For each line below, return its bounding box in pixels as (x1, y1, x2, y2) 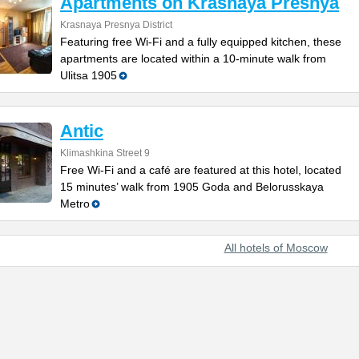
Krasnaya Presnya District (60, 19, 172, 30)
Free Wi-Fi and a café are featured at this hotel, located (60, 163, 341, 176)
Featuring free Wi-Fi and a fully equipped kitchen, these (60, 35, 341, 48)
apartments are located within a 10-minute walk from (60, 52, 326, 65)
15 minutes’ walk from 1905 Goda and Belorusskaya (60, 180, 324, 193)
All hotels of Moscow (224, 241, 328, 254)
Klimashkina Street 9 (60, 147, 150, 159)
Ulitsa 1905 (60, 69, 117, 82)
